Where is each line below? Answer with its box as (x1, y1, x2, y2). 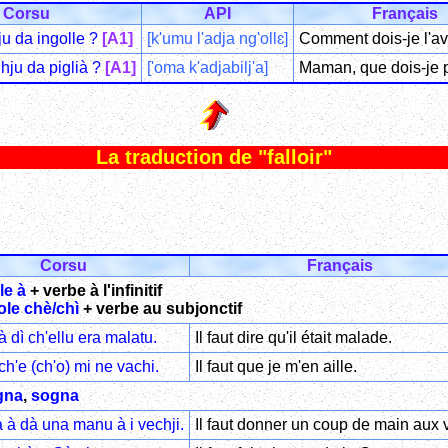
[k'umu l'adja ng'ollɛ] (147, 29, 288, 47)
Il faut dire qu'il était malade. (194, 328, 392, 346)
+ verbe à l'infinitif (25, 281, 162, 299)
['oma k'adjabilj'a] (147, 58, 268, 76)
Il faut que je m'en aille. (194, 357, 357, 375)
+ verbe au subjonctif (78, 299, 242, 317)
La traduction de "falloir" (96, 146, 332, 169)
